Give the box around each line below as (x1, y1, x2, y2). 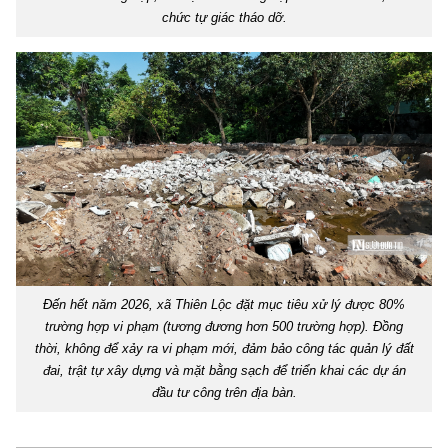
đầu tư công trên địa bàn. (151, 384, 297, 400)
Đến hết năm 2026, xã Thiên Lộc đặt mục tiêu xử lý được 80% (43, 296, 405, 312)
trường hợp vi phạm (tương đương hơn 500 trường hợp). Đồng (45, 318, 403, 334)
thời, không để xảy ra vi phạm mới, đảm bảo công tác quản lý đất (34, 340, 414, 356)
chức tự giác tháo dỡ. (161, 9, 287, 25)
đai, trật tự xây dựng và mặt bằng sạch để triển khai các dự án (42, 362, 406, 378)
